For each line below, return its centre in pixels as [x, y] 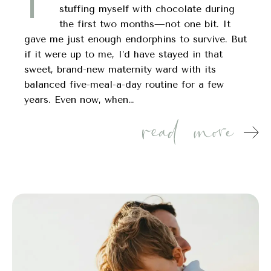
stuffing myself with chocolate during [147, 8]
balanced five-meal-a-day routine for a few [124, 84]
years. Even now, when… [79, 99]
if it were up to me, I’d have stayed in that [123, 54]
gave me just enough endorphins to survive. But [135, 39]
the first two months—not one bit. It [145, 24]
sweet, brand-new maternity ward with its [120, 69]
